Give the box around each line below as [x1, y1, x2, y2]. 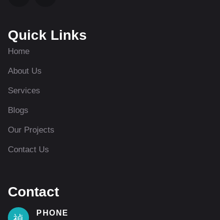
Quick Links [8, 27, 87, 43]
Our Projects [8, 125, 55, 135]
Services [8, 86, 40, 96]
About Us [8, 66, 42, 76]
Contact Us [8, 145, 49, 155]
